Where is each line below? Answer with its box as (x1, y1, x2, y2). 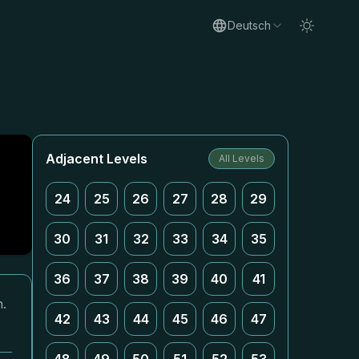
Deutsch (228, 18, 271, 32)
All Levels (219, 152, 264, 164)
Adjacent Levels (46, 151, 147, 167)
